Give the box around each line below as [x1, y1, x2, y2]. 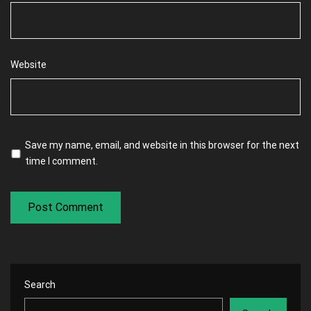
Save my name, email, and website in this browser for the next [24, 140, 299, 151]
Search [24, 279, 56, 290]
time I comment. [24, 155, 98, 167]
